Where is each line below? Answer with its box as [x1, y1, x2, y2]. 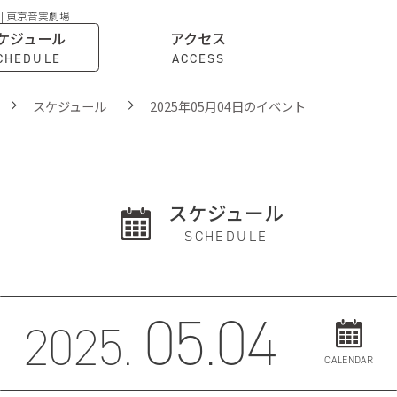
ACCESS [171, 50, 226, 66]
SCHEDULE [184, 228, 269, 245]
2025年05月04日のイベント [149, 96, 306, 115]
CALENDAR [324, 353, 373, 366]
